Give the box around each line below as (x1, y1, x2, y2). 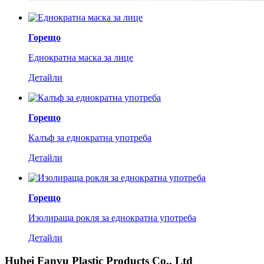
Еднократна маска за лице (28, 52, 133, 62)
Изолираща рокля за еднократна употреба (28, 213, 196, 223)
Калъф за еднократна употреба (28, 133, 151, 143)
